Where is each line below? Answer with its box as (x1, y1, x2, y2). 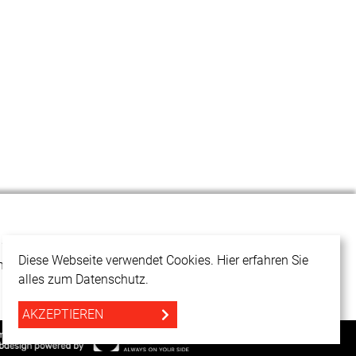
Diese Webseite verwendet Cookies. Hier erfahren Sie (18, 253, 308, 268)
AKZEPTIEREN (22, 307, 103, 322)
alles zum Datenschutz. (18, 272, 149, 287)
